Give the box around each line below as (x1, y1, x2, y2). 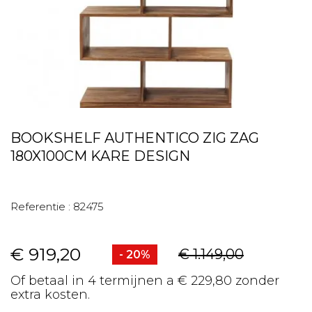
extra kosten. (10, 287, 90, 302)
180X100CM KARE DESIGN (10, 148, 190, 164)
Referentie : (10, 200, 70, 213)
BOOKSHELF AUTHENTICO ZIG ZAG (10, 130, 259, 146)
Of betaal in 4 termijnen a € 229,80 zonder (10, 273, 279, 288)
